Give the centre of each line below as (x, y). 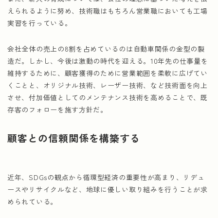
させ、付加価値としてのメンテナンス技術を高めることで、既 (108, 97)
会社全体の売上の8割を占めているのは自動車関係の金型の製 (106, 49)
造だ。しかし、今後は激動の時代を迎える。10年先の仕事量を (108, 61)
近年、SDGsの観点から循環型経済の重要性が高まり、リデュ (106, 177)
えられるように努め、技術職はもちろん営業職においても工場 (108, 11)
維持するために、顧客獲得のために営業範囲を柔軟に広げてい (108, 73)
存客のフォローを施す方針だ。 (57, 109)
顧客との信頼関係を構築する (74, 138)
